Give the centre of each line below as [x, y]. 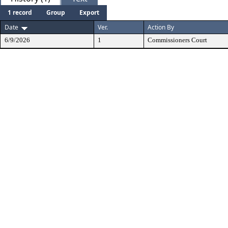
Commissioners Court [177, 40]
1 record [20, 12]
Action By [161, 27]
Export [89, 12]
